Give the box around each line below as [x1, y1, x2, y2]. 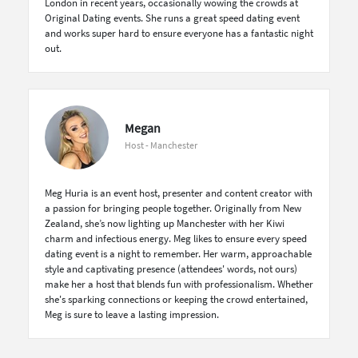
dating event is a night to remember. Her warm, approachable [45, 247, 312, 261]
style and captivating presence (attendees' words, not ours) [45, 262, 297, 276]
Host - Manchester [125, 139, 197, 151]
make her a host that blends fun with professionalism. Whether [45, 277, 313, 291]
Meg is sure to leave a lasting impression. [45, 308, 219, 321]
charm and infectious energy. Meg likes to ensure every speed [45, 232, 307, 245]
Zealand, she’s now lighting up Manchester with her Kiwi [45, 217, 284, 230]
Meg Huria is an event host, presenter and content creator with [45, 186, 312, 200]
